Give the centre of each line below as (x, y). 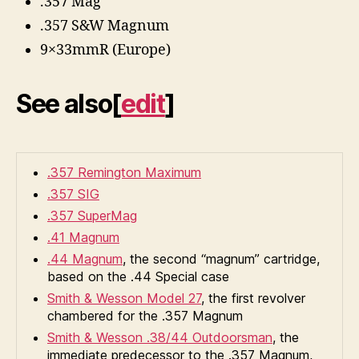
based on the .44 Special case (138, 276)
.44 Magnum (85, 258)
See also (64, 103)
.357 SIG (73, 194)
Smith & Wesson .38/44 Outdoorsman (160, 337)
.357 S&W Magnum (105, 26)
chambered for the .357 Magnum (145, 315)
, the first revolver (253, 298)
